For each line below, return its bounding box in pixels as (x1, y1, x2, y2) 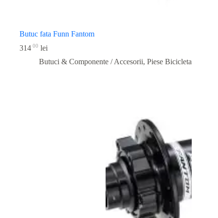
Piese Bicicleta (147, 57, 192, 66)
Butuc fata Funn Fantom (19, 29, 94, 38)
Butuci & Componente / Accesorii (39, 57, 143, 66)
